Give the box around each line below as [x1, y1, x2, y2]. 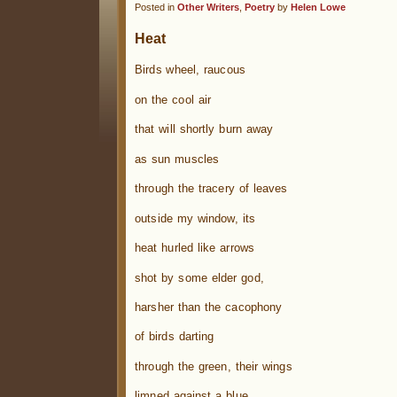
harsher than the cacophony [135, 300, 283, 314]
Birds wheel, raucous [135, 63, 246, 77]
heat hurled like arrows [135, 241, 255, 255]
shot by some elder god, [135, 270, 264, 284]
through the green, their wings [135, 359, 292, 373]
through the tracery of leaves [135, 182, 288, 196]
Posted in [135, 2, 177, 12]
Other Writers [177, 2, 239, 12]
